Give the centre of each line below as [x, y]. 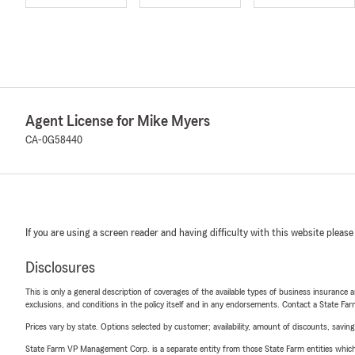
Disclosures [60, 268]
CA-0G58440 [54, 140]
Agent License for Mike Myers [118, 121]
